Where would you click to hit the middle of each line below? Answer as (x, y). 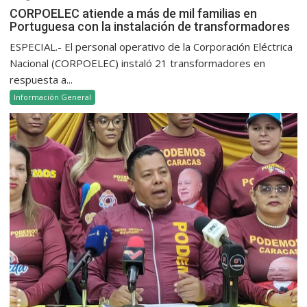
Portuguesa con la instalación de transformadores (150, 26)
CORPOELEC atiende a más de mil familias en (134, 13)
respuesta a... (41, 79)
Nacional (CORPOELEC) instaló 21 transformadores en (138, 63)
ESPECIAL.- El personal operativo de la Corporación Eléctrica (151, 46)
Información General (53, 97)
